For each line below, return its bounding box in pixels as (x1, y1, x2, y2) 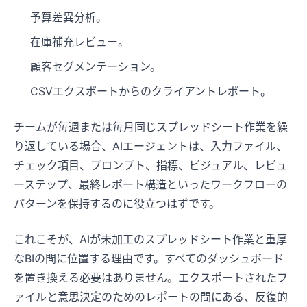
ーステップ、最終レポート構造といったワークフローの (14, 177, 287, 192)
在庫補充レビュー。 (30, 35, 129, 49)
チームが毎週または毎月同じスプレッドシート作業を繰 (14, 120, 288, 134)
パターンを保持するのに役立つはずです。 (14, 197, 220, 211)
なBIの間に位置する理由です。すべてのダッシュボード (14, 251, 284, 266)
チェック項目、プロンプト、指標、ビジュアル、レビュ (14, 158, 287, 173)
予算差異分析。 (30, 10, 107, 25)
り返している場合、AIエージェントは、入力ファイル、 (14, 139, 287, 153)
